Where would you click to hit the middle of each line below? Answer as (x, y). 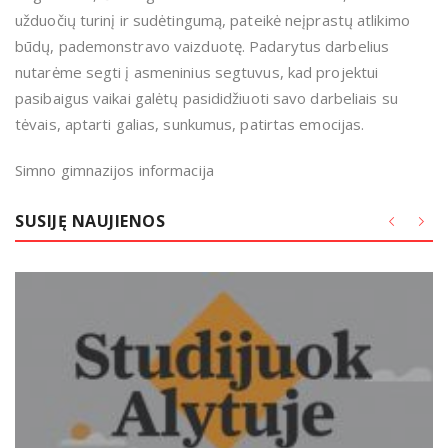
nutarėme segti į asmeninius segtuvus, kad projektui (197, 72)
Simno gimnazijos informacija (114, 170)
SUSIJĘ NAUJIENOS (90, 221)
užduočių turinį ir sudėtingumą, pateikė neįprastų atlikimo (212, 20)
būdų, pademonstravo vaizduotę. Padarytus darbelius (202, 46)
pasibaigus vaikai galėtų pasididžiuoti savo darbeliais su (206, 98)
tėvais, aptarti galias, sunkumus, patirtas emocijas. (190, 124)
